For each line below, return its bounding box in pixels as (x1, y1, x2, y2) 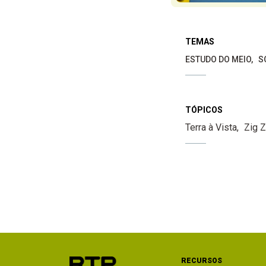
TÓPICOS (185, 104, 223, 115)
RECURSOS (181, 256, 223, 265)
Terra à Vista (185, 121, 237, 133)
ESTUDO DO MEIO (185, 54, 251, 64)
